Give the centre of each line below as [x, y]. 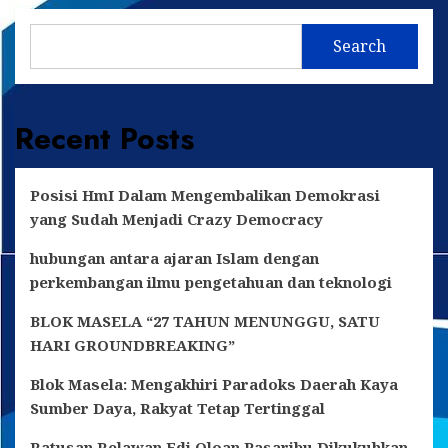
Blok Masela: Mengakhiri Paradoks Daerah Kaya [214, 383]
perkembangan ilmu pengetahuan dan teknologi [211, 281]
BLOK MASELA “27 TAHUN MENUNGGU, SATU [205, 320]
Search [360, 46]
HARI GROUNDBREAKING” [132, 344]
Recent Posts [104, 138]
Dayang [120, 13]
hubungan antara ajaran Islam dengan [174, 257]
